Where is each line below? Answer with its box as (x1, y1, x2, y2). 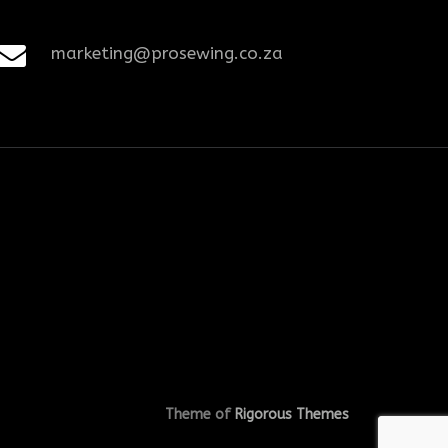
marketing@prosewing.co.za (51, 42, 284, 63)
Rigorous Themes (234, 406, 349, 424)
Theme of (164, 406, 235, 424)
